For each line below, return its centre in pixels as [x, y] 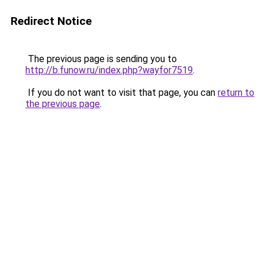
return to [236, 93]
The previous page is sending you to [101, 59]
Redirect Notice [51, 21]
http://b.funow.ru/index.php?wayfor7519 [109, 70]
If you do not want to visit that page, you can [122, 93]
